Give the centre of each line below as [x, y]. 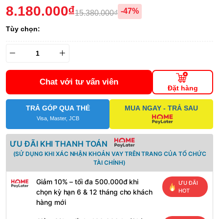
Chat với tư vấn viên [79, 82]
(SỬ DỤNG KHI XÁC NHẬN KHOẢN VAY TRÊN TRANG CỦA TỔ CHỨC [109, 154]
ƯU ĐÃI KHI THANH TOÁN [59, 144]
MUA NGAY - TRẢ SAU [161, 108]
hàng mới [51, 202]
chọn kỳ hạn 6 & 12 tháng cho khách [95, 192]
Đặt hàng [183, 88]
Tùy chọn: [23, 29]
